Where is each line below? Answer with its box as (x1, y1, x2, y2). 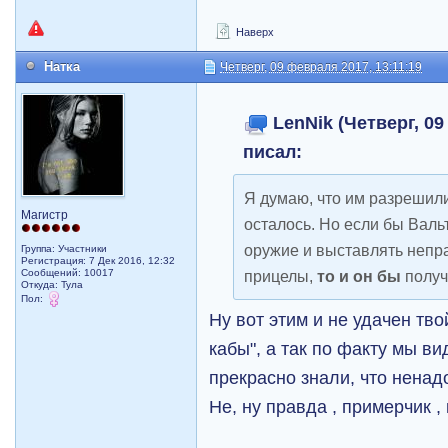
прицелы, (244, 267, 318, 286)
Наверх (233, 25, 275, 38)
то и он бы (317, 267, 402, 286)
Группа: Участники (21, 242, 108, 254)
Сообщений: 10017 (21, 266, 115, 278)
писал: (243, 141, 303, 163)
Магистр (21, 207, 69, 222)
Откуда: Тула (21, 278, 84, 290)
